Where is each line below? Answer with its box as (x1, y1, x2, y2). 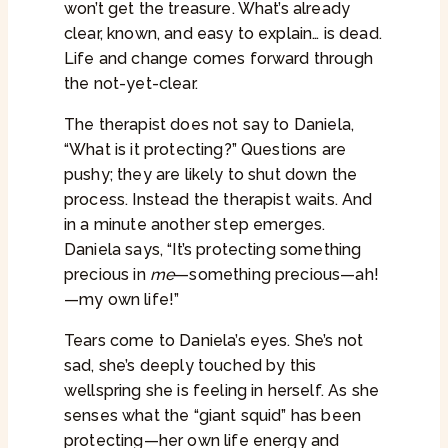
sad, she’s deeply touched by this (64, 356, 317, 376)
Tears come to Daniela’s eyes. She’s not (64, 331, 364, 351)
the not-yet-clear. (64, 74, 198, 94)
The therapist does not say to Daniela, (64, 115, 355, 135)
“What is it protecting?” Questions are (64, 140, 347, 160)
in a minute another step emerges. (64, 215, 326, 235)
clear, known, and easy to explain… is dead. (64, 24, 382, 44)
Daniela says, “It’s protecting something (64, 240, 362, 260)
